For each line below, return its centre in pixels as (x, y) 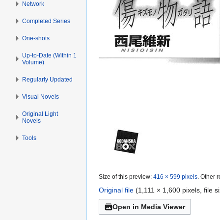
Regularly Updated (48, 79)
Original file (116, 190)
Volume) (33, 62)
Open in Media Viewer (149, 207)
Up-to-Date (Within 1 (50, 55)
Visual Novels (41, 96)
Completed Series (46, 21)
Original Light (40, 114)
